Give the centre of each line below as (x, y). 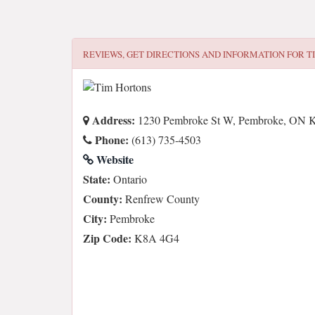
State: (97, 179)
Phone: (110, 140)
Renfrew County (161, 199)
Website (114, 159)
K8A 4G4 (155, 238)
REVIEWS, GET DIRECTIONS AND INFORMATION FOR (195, 54)
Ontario (129, 179)
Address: (112, 120)
